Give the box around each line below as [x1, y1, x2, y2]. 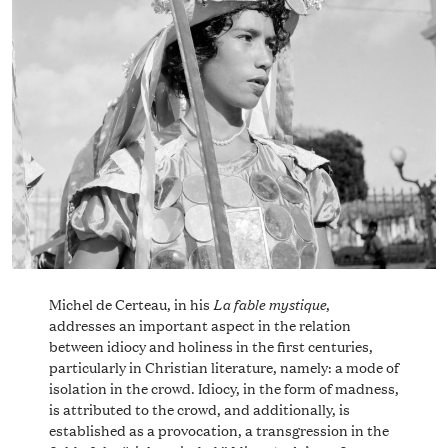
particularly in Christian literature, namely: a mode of [48, 355, 399, 377]
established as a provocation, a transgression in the [48, 418, 389, 440]
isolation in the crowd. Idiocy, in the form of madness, [48, 376, 399, 398]
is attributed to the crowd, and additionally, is [48, 397, 350, 419]
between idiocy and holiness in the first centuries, [48, 334, 373, 356]
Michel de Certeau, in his [48, 292, 213, 314]
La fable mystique [212, 291, 326, 314]
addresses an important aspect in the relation [48, 313, 351, 335]
